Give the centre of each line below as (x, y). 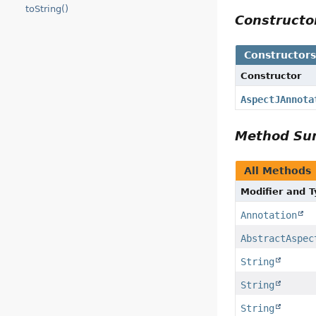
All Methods (278, 170)
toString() (47, 9)
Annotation (269, 215)
